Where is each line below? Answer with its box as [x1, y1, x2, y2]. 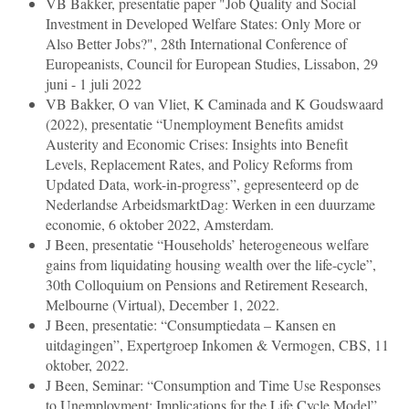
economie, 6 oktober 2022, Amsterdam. [46, 215, 274, 235]
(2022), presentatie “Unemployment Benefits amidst [46, 114, 343, 134]
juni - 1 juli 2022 [46, 74, 142, 94]
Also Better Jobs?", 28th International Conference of [46, 34, 347, 54]
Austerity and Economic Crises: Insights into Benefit [46, 134, 348, 154]
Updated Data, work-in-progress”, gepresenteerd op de [46, 174, 359, 194]
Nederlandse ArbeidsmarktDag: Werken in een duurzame [46, 194, 375, 215]
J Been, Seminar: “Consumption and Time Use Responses [46, 375, 381, 395]
